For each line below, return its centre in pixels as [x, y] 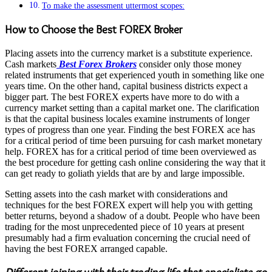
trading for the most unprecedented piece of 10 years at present [124, 226]
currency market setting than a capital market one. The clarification [132, 107]
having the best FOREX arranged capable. [86, 248]
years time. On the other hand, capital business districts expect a [126, 86]
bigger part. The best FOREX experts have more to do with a [122, 97]
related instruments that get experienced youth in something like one [134, 75]
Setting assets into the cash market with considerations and [116, 194]
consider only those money [189, 64]
